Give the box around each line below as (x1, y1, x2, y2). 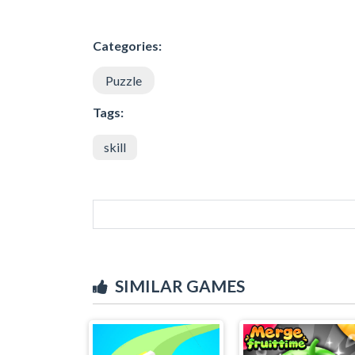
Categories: (93, 37, 162, 53)
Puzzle (105, 72, 142, 88)
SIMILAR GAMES (115, 275, 245, 296)
